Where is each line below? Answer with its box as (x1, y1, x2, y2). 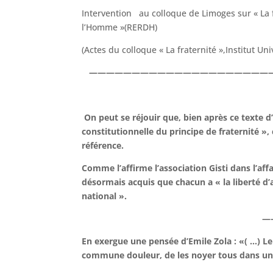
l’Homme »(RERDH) (82, 21, 158, 33)
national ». (82, 190, 127, 202)
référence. (82, 139, 124, 151)
